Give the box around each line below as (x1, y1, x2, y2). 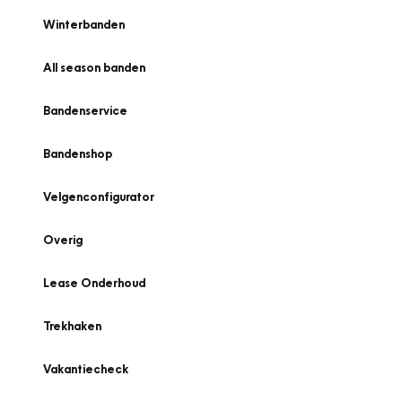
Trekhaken (43, 319, 101, 333)
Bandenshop (43, 146, 112, 161)
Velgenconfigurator (43, 189, 154, 204)
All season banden (43, 60, 145, 74)
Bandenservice (43, 103, 127, 118)
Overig (43, 232, 83, 247)
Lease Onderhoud (43, 275, 145, 290)
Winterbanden (43, 17, 125, 31)
